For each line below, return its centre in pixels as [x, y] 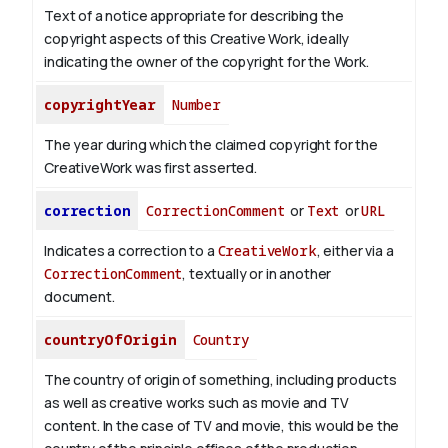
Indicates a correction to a [131, 251]
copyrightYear [100, 105]
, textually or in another [257, 274]
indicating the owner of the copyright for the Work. [206, 62]
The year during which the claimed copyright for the [211, 145]
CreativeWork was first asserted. [150, 168]
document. [79, 297]
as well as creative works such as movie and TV [196, 403]
